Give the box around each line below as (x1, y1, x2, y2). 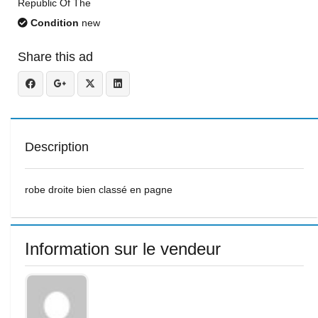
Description (25, 140, 89, 154)
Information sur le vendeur (25, 239, 221, 258)
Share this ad (18, 50, 93, 64)
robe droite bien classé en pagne (25, 184, 172, 195)
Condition (28, 17, 79, 28)
